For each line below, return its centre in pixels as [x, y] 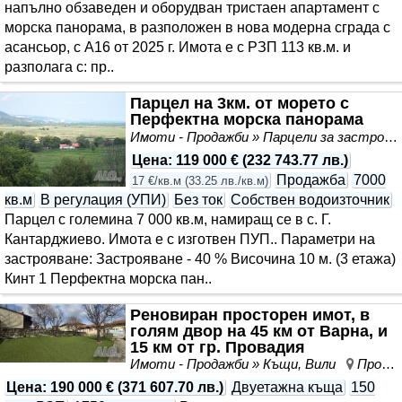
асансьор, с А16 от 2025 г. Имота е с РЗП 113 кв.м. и [178, 48]
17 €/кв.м [157, 181]
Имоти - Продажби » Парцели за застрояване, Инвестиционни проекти [391, 137]
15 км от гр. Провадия [218, 348]
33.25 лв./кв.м [227, 181]
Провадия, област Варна [369, 363]
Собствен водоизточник [310, 200]
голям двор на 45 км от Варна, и [259, 332]
